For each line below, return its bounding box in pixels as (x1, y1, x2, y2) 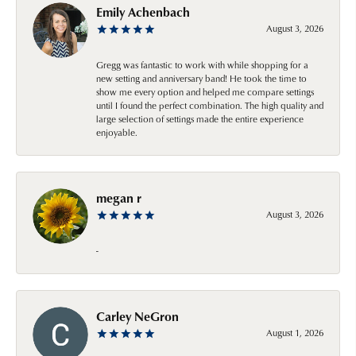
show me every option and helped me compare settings (96, 84, 314, 99)
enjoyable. (96, 125, 137, 139)
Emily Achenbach (96, 2, 190, 21)
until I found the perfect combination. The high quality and (96, 98, 323, 112)
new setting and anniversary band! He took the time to (96, 71, 307, 85)
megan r (96, 188, 141, 207)
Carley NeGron (96, 307, 179, 325)
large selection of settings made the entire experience (96, 111, 304, 126)
